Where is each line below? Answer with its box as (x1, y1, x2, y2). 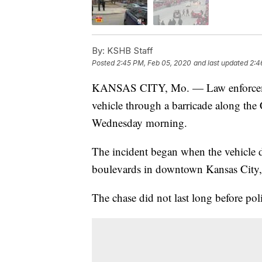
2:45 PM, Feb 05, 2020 (116, 58, 191, 68)
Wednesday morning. (92, 115, 187, 130)
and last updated (194, 58, 248, 68)
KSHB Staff (105, 45, 153, 57)
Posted (92, 58, 116, 68)
